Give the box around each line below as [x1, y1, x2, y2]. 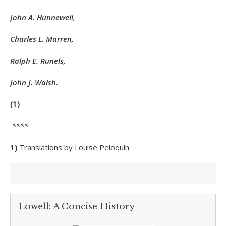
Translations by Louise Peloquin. [19, 142, 131, 152]
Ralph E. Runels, [10, 55, 66, 66]
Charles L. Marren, [10, 34, 74, 44]
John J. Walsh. [10, 77, 58, 87]
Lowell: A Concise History [18, 201, 135, 212]
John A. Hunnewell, [10, 12, 75, 22]
